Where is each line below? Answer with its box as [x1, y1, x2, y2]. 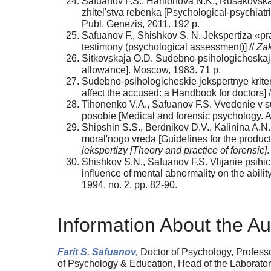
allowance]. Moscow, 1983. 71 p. [82, 65, 221, 76]
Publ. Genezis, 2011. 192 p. [82, 19, 200, 30]
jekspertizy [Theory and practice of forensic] [82, 145, 267, 156]
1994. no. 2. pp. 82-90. [82, 180, 177, 191]
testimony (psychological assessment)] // [82, 42, 256, 53]
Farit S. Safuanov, [57, 246, 138, 257]
